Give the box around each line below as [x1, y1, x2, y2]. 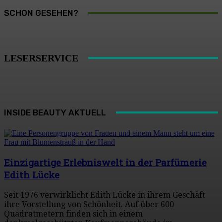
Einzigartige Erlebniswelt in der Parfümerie [4, 156, 207, 169]
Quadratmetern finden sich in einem [4, 209, 143, 219]
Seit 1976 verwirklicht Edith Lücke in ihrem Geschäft [4, 190, 205, 200]
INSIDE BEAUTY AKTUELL [4, 108, 106, 118]
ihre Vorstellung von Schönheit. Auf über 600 [4, 199, 174, 209]
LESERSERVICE [4, 53, 78, 64]
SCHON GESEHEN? [4, 7, 78, 18]
